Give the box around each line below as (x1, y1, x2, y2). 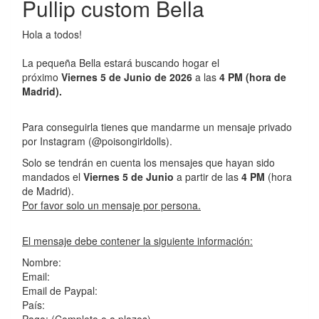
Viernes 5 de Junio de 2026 (58, 69, 192, 84)
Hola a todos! (22, 26, 85, 41)
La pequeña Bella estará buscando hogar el (22, 55, 219, 70)
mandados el (22, 169, 80, 184)
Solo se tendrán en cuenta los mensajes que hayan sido (22, 155, 275, 169)
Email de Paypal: (22, 283, 98, 298)
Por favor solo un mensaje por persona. (22, 197, 201, 212)
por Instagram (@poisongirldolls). (22, 133, 172, 148)
